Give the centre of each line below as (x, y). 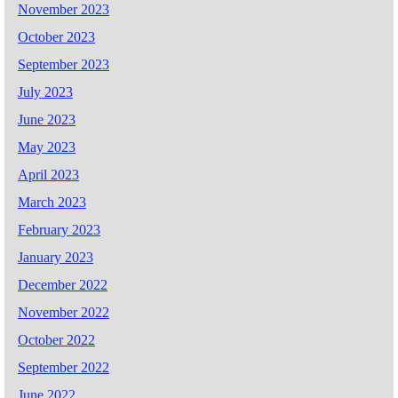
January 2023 (56, 257)
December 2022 (63, 284)
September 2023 (64, 64)
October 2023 (56, 36)
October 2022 (56, 339)
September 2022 (64, 367)
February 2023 (59, 229)
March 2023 (52, 202)
